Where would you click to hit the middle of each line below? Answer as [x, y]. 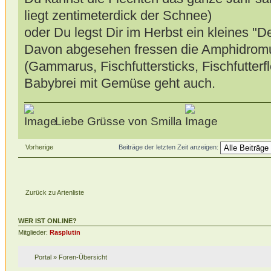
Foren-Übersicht [83, 257]
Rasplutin [65, 232]
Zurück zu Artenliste [54, 193]
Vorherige [39, 147]
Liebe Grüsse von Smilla [118, 121]
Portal [43, 257]
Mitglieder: [34, 232]
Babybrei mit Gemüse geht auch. [119, 83]
